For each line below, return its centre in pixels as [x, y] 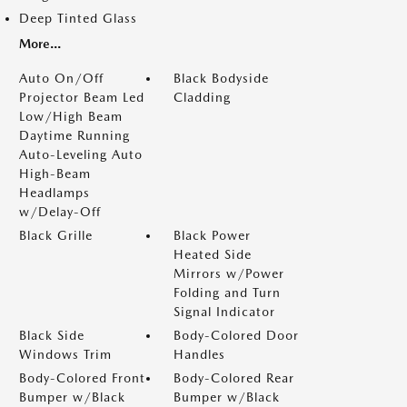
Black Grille [56, 235]
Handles [199, 354]
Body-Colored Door [236, 335]
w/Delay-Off [60, 212]
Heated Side [213, 254]
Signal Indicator [224, 312]
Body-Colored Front [82, 378]
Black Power [212, 235]
